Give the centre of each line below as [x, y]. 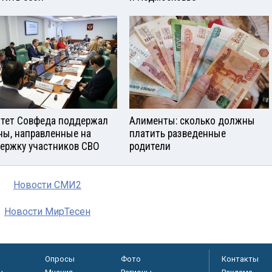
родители [150, 147]
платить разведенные [178, 134]
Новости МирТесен [47, 212]
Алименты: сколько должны [192, 121]
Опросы [59, 259]
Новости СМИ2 [47, 185]
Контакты [240, 259]
